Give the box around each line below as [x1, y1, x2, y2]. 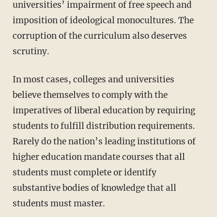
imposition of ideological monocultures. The [12, 15, 194, 26]
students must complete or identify [12, 167, 156, 178]
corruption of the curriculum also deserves [12, 31, 187, 42]
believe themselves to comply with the [12, 90, 168, 101]
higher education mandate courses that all [12, 152, 185, 163]
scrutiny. [12, 46, 49, 57]
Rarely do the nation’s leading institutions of [12, 136, 196, 147]
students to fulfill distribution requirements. [12, 121, 195, 132]
